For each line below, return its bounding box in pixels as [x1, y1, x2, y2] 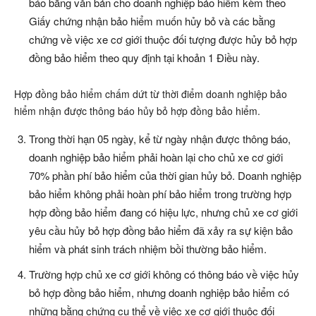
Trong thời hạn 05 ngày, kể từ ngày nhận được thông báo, [29, 131, 291, 147]
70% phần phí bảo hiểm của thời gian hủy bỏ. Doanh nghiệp [29, 168, 301, 183]
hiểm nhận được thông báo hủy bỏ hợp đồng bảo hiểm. [14, 104, 260, 119]
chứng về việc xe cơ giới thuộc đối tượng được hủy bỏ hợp [29, 32, 297, 47]
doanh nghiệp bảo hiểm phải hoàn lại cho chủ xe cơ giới [29, 150, 283, 165]
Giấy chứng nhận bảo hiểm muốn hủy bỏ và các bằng [29, 13, 275, 29]
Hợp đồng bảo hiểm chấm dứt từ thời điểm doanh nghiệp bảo [14, 87, 287, 102]
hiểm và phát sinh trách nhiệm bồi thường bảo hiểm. [29, 241, 267, 257]
